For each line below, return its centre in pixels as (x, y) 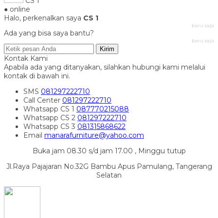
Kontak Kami (26, 59)
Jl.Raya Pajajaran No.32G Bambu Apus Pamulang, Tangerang (109, 167)
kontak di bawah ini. (37, 76)
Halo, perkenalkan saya (44, 18)
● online (17, 9)
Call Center (43, 100)
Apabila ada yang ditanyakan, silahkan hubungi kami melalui (105, 67)
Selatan (109, 175)
